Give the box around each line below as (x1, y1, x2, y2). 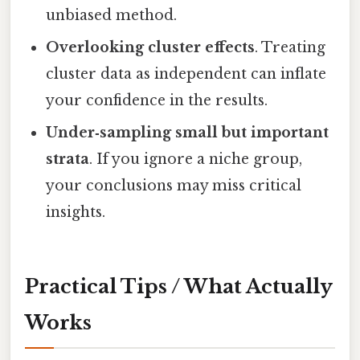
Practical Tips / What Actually (25, 275, 333, 299)
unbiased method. (46, 6, 178, 25)
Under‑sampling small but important (46, 124, 329, 142)
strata (46, 150, 90, 169)
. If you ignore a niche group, (89, 150, 303, 169)
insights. (46, 203, 106, 222)
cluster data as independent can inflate (46, 65, 327, 84)
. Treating (255, 39, 326, 57)
